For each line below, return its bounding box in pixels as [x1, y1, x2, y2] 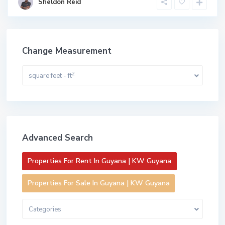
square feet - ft [29, 71, 72, 80]
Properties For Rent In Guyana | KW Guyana [28, 156, 171, 166]
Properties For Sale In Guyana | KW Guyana [28, 178, 170, 188]
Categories [29, 204, 61, 214]
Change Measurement [22, 45, 111, 57]
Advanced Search [22, 132, 93, 144]
